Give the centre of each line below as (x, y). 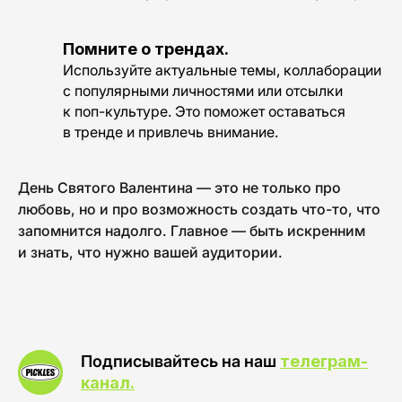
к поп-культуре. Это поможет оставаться (204, 111)
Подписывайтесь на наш (180, 361)
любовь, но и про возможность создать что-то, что (199, 209)
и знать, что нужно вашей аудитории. (150, 252)
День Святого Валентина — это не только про (179, 187)
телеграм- (324, 361)
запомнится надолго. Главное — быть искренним (192, 230)
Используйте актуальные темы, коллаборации (222, 70)
